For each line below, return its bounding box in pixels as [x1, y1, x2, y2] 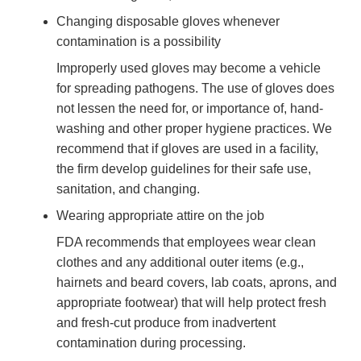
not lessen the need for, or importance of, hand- [56, 102, 323, 116]
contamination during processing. [56, 336, 246, 351]
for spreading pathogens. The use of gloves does [56, 81, 334, 96]
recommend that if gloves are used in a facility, [56, 142, 318, 156]
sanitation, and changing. [56, 182, 200, 197]
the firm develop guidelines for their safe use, [56, 162, 311, 176]
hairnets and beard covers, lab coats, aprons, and [56, 276, 337, 290]
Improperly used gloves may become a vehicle [56, 61, 321, 76]
